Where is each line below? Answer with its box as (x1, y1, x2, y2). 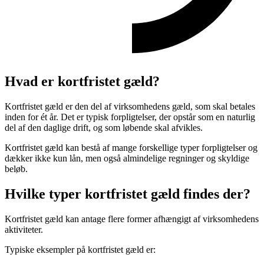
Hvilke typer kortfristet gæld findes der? (5, 186, 250, 202)
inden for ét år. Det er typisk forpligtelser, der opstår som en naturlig (5, 112, 255, 123)
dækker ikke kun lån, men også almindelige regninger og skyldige (5, 153, 249, 164)
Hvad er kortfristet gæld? (5, 74, 160, 90)
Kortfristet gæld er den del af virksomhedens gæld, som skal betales (5, 101, 255, 112)
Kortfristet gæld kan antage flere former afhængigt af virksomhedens (5, 213, 259, 224)
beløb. (5, 164, 28, 174)
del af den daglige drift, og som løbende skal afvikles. (5, 123, 203, 133)
